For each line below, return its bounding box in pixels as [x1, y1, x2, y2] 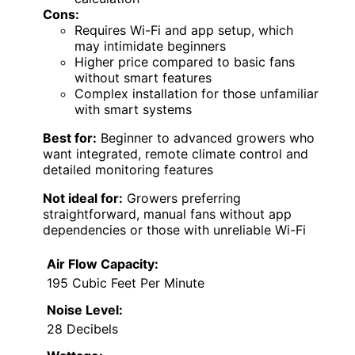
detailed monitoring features [43, 162, 213, 178]
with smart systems [74, 101, 192, 118]
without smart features [74, 70, 212, 86]
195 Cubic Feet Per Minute [47, 275, 204, 292]
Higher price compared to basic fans [74, 54, 295, 71]
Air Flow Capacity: [47, 256, 158, 273]
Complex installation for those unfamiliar [74, 86, 319, 102]
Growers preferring [123, 190, 241, 207]
